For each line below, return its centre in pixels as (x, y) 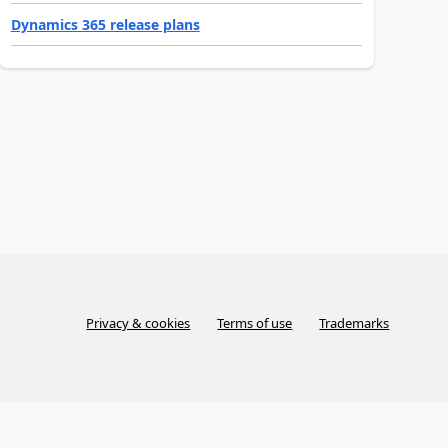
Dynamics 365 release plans (105, 24)
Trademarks (354, 322)
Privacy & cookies (138, 322)
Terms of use (255, 322)
